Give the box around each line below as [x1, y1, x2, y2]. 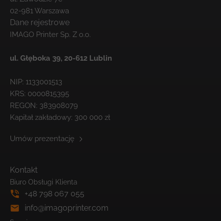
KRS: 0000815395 [10, 89, 69, 99]
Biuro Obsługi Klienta [10, 178, 77, 186]
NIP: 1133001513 [10, 77, 62, 87]
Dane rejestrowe [10, 18, 70, 28]
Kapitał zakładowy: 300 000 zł [10, 113, 110, 122]
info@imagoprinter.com [25, 203, 109, 213]
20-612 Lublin [64, 54, 112, 63]
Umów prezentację [10, 134, 74, 144]
